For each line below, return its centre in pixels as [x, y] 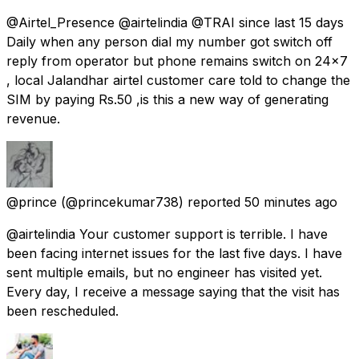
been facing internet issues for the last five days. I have [174, 253]
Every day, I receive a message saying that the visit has [173, 291]
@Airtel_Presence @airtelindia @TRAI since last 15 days [175, 22]
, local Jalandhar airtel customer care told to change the [178, 80]
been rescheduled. [63, 311]
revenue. [33, 118]
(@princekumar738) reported [151, 202]
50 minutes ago [291, 202]
